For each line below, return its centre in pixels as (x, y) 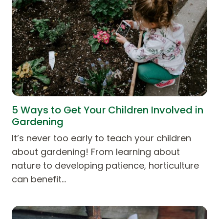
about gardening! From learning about (96, 152)
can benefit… (39, 179)
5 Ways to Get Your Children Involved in (108, 110)
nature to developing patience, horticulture (105, 165)
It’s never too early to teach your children (101, 138)
